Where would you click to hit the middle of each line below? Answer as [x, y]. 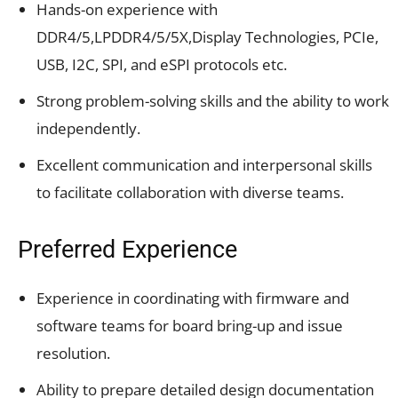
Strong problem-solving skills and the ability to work [213, 100]
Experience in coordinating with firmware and [193, 298]
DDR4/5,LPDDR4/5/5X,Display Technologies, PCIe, [207, 36]
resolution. [73, 353]
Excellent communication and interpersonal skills [204, 164]
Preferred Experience [127, 249]
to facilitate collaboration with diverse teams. [190, 192]
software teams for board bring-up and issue [190, 325]
